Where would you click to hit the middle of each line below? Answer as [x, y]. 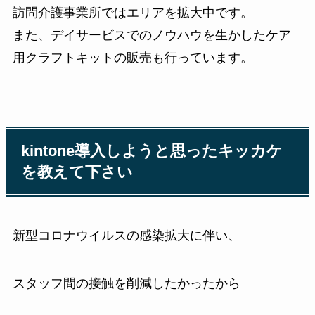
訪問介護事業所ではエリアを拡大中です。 [133, 12]
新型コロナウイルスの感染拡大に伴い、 [126, 236]
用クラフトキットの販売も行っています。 [133, 57]
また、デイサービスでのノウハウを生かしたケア [152, 35]
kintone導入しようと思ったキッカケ [152, 151]
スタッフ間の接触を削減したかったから [126, 283]
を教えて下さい [77, 172]
